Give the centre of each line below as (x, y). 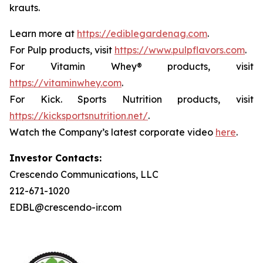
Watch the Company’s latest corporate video (112, 132)
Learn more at (43, 33)
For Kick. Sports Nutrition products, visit (131, 99)
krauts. (25, 8)
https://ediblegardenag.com (142, 33)
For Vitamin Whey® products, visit (131, 66)
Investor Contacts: (55, 158)
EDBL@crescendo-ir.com (65, 207)
